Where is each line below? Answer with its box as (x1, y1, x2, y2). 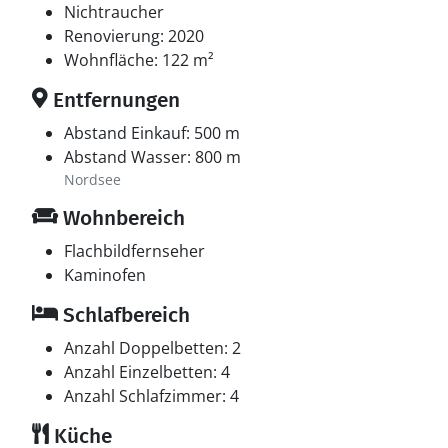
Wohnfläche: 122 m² (64, 49, 214, 71)
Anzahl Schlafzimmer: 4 (64, 385, 239, 407)
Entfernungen (48, 87, 180, 113)
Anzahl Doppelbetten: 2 (64, 337, 241, 359)
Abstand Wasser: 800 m (64, 146, 241, 168)
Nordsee (64, 170, 121, 189)
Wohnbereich (58, 205, 185, 231)
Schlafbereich (58, 302, 190, 328)
